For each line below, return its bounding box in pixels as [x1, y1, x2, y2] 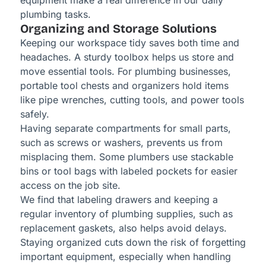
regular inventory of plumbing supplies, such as [20, 208, 233, 220]
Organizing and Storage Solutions [20, 21, 217, 36]
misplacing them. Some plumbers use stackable [20, 151, 233, 163]
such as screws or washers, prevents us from [20, 137, 223, 149]
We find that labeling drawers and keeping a [20, 194, 218, 206]
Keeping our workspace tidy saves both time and [20, 37, 239, 49]
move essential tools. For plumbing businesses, [20, 65, 231, 78]
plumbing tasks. [20, 8, 91, 21]
